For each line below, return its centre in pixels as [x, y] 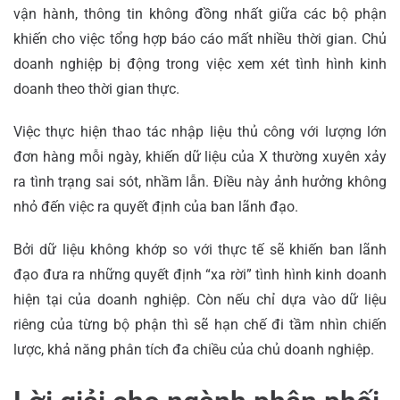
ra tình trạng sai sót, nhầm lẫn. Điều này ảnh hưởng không [200, 181]
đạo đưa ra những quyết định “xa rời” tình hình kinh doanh [200, 274]
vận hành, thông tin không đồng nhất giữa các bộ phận [200, 13]
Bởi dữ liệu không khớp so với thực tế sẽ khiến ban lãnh [200, 249]
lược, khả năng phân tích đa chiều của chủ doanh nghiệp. [194, 349]
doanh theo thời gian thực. [96, 88]
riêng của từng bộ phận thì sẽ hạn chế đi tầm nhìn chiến [200, 324]
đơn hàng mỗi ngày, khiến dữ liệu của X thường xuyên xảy [200, 156]
